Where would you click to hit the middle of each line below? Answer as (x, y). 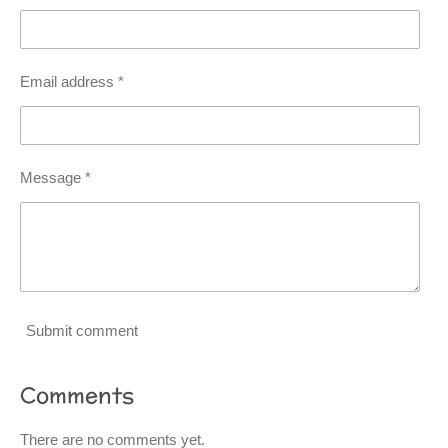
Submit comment (82, 330)
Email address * (72, 81)
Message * (55, 178)
